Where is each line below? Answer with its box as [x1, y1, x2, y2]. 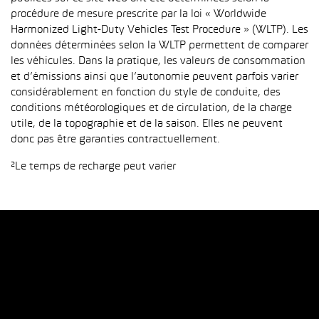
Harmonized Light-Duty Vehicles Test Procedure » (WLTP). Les [11, 25, 308, 35]
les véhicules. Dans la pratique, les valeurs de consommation [11, 56, 305, 66]
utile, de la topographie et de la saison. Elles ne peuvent [11, 119, 283, 129]
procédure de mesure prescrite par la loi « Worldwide [11, 9, 266, 19]
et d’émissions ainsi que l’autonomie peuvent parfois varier [11, 72, 298, 82]
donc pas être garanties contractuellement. [11, 135, 220, 145]
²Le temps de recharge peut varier [11, 162, 176, 172]
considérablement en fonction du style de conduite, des [11, 88, 281, 98]
